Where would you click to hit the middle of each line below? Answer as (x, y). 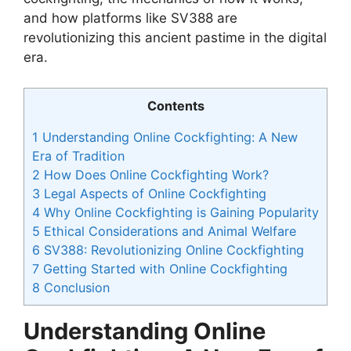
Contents (175, 105)
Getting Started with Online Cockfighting (163, 268)
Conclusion (75, 287)
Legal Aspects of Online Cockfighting (153, 193)
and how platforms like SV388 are (130, 18)
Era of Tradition (78, 156)
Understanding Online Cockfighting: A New (168, 137)
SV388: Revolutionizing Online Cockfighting (172, 250)
